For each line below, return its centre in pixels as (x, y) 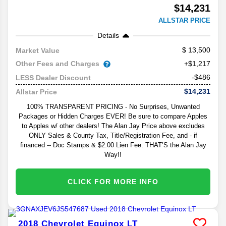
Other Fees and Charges (58, 64)
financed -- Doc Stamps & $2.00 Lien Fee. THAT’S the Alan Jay (113, 145)
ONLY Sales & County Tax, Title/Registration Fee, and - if (113, 136)
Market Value (38, 50)
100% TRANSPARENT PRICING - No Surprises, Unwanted (113, 107)
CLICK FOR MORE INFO (113, 182)
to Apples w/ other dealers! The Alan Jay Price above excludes (113, 126)
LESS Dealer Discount (53, 77)
